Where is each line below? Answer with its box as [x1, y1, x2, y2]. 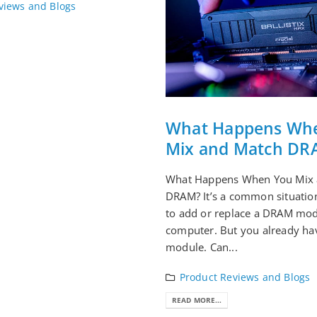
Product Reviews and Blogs [179, 271, 311, 284]
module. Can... [166, 240, 238, 255]
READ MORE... [172, 294, 222, 305]
